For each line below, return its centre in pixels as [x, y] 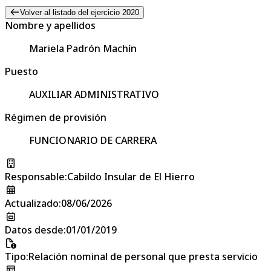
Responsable [35, 176]
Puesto [21, 71]
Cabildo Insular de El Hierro [131, 176]
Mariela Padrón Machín [83, 48]
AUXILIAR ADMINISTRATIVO [94, 94]
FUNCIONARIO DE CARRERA [93, 140]
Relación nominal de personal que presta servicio [143, 256]
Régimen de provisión [56, 117]
